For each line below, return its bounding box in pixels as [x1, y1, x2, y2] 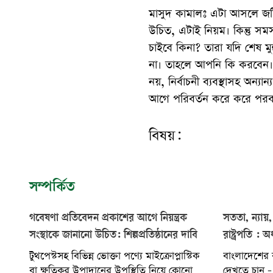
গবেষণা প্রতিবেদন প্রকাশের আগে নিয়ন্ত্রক [29, 212, 187, 225]
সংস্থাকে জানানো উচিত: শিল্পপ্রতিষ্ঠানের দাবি [29, 229, 197, 242]
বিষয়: [149, 126, 182, 146]
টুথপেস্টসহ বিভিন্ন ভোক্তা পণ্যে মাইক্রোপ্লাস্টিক [29, 249, 199, 263]
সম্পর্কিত [29, 180, 75, 196]
